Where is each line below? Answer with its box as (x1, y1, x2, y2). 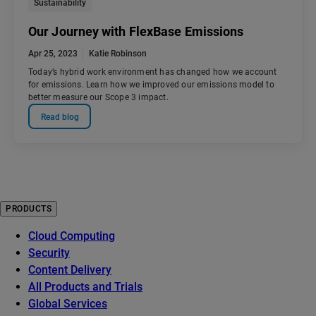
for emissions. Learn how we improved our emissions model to (28, 80, 274, 90)
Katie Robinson (89, 49, 147, 59)
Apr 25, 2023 (28, 49, 78, 59)
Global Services (28, 297, 107, 311)
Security (28, 246, 70, 260)
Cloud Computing (28, 229, 115, 243)
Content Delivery (28, 263, 111, 277)
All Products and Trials (28, 280, 142, 294)
